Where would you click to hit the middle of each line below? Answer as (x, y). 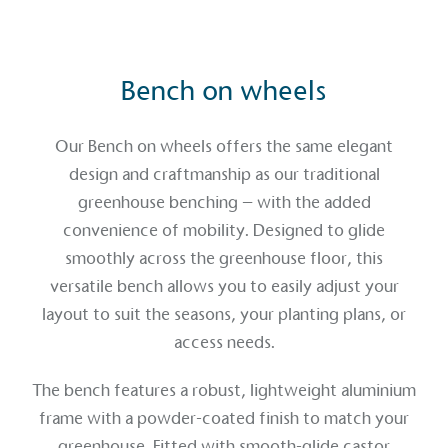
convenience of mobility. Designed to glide (224, 230)
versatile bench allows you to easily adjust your (224, 286)
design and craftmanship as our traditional (224, 174)
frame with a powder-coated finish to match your (224, 418)
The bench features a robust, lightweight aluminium (224, 390)
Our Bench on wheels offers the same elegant (224, 146)
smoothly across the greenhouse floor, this (224, 258)
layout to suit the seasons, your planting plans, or (224, 314)
